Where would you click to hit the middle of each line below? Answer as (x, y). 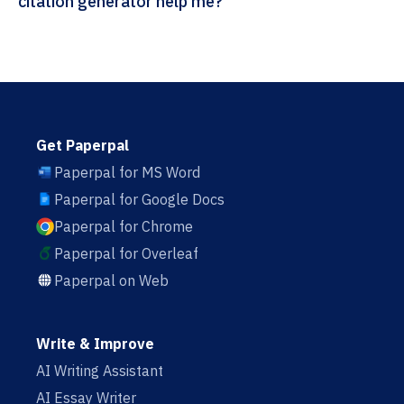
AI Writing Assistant (100, 371)
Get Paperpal (83, 146)
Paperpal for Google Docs (139, 200)
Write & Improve (95, 344)
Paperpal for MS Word (127, 173)
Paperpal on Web (111, 281)
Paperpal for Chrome (124, 227)
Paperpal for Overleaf (126, 254)
